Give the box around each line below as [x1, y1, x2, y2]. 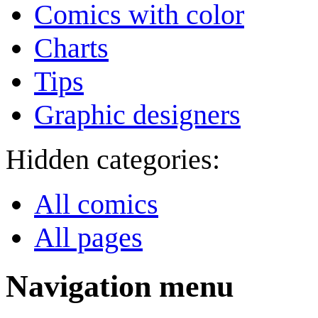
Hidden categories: [6, 143, 220, 176]
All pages [34, 221, 143, 254]
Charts [34, 32, 109, 65]
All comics [34, 188, 158, 221]
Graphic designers [34, 99, 241, 131]
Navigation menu [6, 269, 234, 305]
